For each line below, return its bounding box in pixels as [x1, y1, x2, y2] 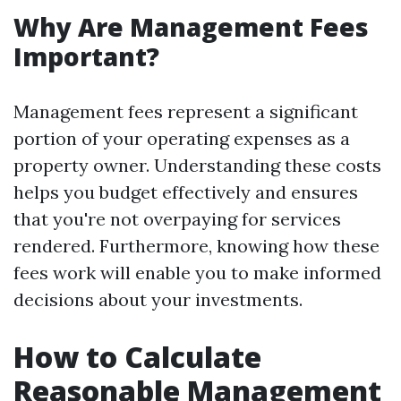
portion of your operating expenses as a [13, 127, 350, 149]
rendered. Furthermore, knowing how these [13, 235, 380, 257]
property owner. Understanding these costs [13, 154, 381, 176]
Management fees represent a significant [13, 100, 358, 123]
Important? [13, 39, 159, 73]
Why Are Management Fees [13, 10, 369, 44]
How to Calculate [13, 337, 261, 376]
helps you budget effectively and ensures [13, 181, 358, 203]
